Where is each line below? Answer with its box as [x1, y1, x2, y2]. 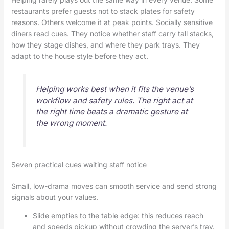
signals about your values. [11, 192, 98, 201]
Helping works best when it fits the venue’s [35, 84, 194, 95]
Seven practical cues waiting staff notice [11, 159, 147, 169]
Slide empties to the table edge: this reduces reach [32, 211, 203, 220]
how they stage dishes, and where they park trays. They [11, 40, 200, 49]
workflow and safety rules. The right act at [35, 96, 193, 106]
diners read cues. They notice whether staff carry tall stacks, [11, 29, 214, 38]
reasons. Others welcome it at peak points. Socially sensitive [11, 17, 213, 27]
